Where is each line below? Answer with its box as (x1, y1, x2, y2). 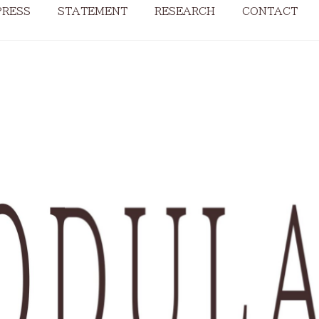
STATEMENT (57, 6, 127, 16)
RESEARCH (154, 6, 215, 16)
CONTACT (241, 6, 298, 16)
